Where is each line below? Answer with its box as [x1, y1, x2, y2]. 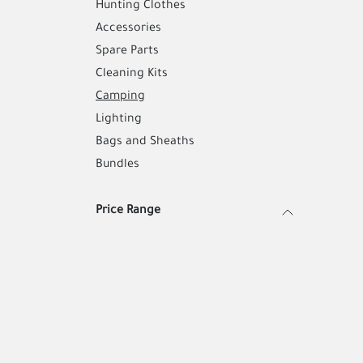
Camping [96, 91, 145, 104]
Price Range [96, 205, 160, 218]
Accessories [96, 23, 161, 36]
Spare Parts [96, 45, 159, 58]
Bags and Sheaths [96, 136, 194, 149]
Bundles [96, 159, 139, 172]
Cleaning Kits [96, 68, 168, 81]
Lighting [96, 113, 142, 126]
